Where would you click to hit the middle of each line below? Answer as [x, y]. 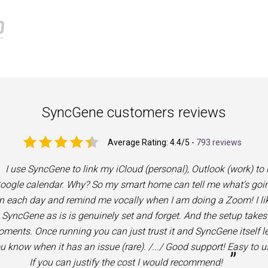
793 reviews [219, 142]
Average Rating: [139, 142]
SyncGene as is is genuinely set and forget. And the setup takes [134, 216]
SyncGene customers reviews [134, 112]
